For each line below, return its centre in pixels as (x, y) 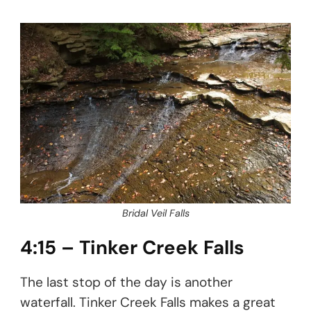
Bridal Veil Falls (155, 213)
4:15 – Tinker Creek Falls (132, 248)
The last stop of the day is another (126, 283)
